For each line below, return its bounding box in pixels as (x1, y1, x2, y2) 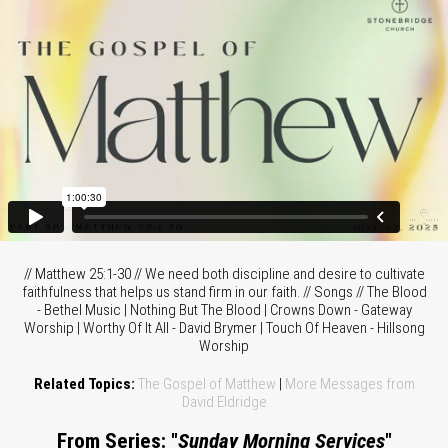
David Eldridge (181, 393, 267, 411)
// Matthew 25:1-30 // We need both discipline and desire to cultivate (23, 265, 425, 283)
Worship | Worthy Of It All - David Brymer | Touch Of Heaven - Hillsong (23, 319, 425, 337)
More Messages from (284, 375, 415, 393)
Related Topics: (33, 375, 135, 393)
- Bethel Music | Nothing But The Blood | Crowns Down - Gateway (36, 301, 412, 319)
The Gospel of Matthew (137, 375, 276, 393)
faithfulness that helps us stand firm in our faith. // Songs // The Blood (21, 283, 427, 301)
